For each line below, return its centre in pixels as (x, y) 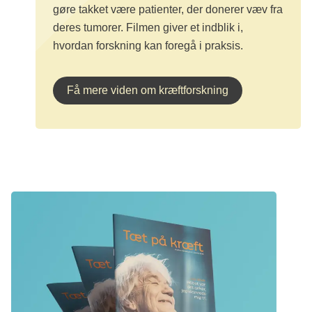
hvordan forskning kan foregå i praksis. (148, 45)
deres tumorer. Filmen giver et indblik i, (148, 27)
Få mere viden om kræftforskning (148, 90)
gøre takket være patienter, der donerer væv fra (168, 9)
